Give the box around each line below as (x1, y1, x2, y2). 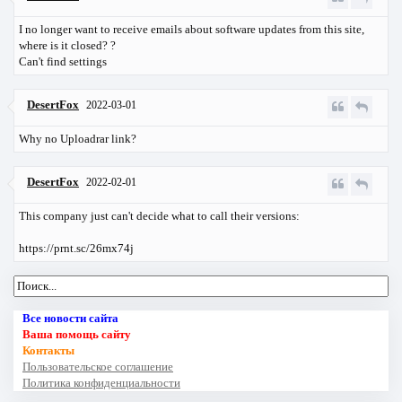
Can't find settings (19, 54, 107, 68)
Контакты (22, 343, 74, 357)
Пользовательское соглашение (22, 359, 173, 373)
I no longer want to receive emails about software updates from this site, (19, 22, 364, 36)
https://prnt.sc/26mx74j (19, 240, 134, 255)
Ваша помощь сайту (22, 327, 131, 341)
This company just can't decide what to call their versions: (19, 208, 300, 223)
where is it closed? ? (19, 38, 116, 52)
